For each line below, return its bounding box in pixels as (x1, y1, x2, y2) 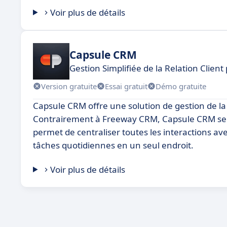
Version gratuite (41, 81, 97, 91)
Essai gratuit (105, 81, 147, 91)
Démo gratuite (156, 81, 206, 91)
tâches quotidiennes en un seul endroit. (33, 139, 194, 151)
